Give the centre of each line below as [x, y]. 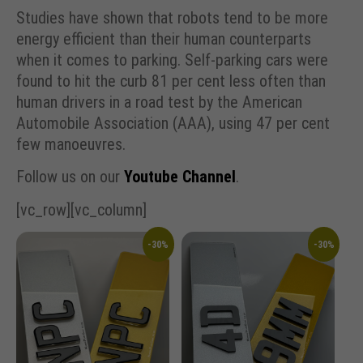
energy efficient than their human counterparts [164, 39]
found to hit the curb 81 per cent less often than [171, 81]
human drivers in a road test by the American [159, 102]
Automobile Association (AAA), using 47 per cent [173, 124]
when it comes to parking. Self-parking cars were [172, 60]
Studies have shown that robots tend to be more [172, 18]
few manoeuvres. [71, 145]
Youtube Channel [180, 177]
